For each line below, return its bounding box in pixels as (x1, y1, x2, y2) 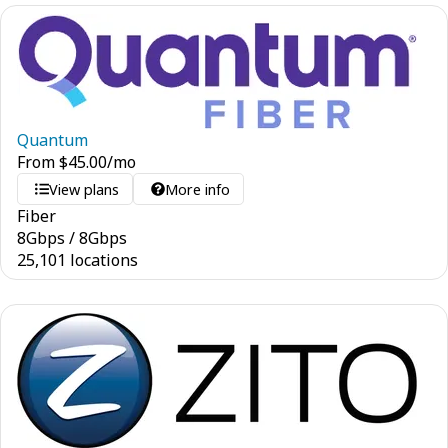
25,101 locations (17, 249, 138, 271)
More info (165, 179, 231, 199)
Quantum (17, 129, 88, 151)
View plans (49, 179, 120, 199)
